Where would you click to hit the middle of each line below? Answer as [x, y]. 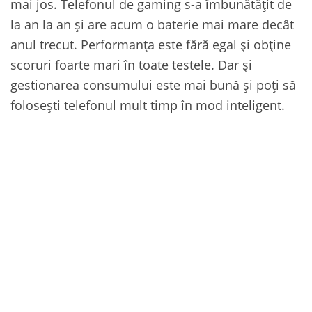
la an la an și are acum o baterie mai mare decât [152, 24]
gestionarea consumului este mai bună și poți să [153, 85]
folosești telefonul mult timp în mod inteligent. [148, 105]
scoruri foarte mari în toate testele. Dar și [131, 64]
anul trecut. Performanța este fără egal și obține [151, 44]
